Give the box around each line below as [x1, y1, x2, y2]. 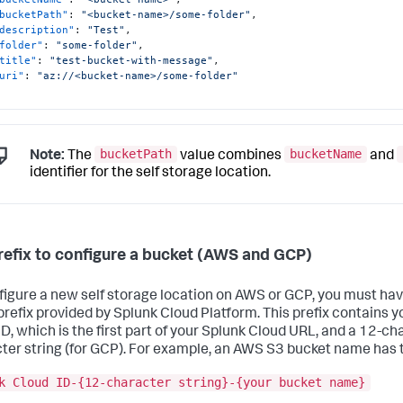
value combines [177, 148, 284, 164]
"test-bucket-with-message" [49, 53, 214, 67]
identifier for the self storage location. [30, 166, 271, 182]
